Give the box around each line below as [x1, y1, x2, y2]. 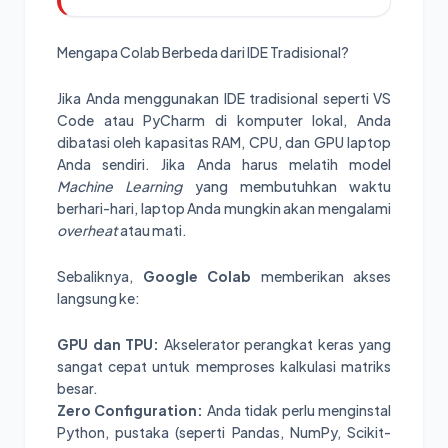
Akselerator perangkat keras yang [159, 335, 391, 354]
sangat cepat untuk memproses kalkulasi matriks [57, 357, 391, 376]
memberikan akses [251, 267, 391, 286]
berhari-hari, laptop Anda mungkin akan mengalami [57, 199, 391, 218]
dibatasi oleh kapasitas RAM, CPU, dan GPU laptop [57, 133, 391, 152]
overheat [57, 221, 118, 240]
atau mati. [118, 221, 187, 240]
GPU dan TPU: [57, 335, 159, 354]
